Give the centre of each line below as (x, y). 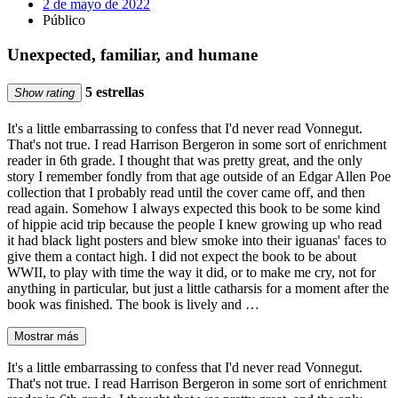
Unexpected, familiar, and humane (132, 54)
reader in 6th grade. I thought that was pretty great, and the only (185, 161)
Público (64, 20)
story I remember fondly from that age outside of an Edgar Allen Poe (199, 177)
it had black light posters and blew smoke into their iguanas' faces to (197, 241)
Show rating (44, 92)
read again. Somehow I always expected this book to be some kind (194, 209)
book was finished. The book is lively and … (133, 305)
